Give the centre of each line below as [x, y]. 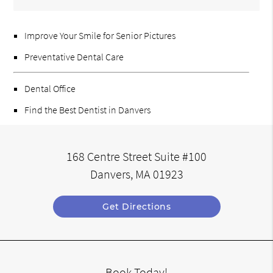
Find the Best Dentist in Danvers [88, 110]
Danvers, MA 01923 [136, 174]
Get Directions [136, 206]
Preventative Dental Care [74, 57]
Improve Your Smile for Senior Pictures [100, 36]
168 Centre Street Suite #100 [136, 156]
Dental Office [50, 89]
